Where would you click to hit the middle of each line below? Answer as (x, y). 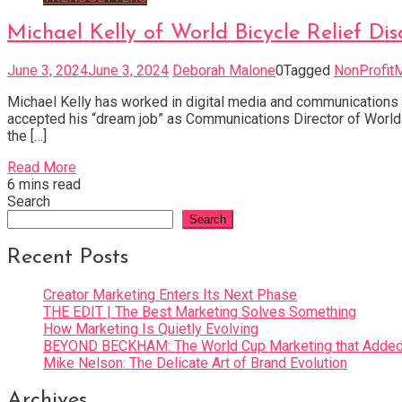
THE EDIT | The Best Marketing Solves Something (200, 312)
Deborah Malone (224, 71)
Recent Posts (68, 258)
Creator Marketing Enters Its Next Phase (170, 295)
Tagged (309, 71)
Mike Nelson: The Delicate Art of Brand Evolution (195, 363)
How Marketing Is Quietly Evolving (151, 329)
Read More (42, 168)
